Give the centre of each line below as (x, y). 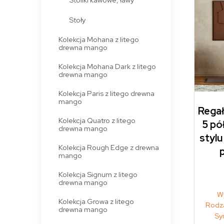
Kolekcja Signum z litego (98, 174)
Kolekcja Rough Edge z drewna (108, 147)
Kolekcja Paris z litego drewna (106, 93)
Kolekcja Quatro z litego (97, 120)
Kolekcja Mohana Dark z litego (107, 66)
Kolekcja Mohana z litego (98, 39)
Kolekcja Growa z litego (96, 201)
